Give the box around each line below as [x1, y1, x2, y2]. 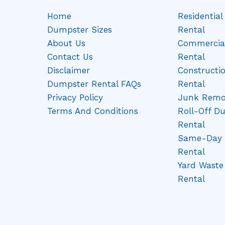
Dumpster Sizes [47, 25, 112, 35]
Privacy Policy [47, 92, 103, 103]
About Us [47, 38, 85, 49]
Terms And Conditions [47, 106, 138, 117]
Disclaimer [47, 65, 90, 76]
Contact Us [47, 52, 93, 62]
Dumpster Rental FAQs [47, 79, 141, 89]
